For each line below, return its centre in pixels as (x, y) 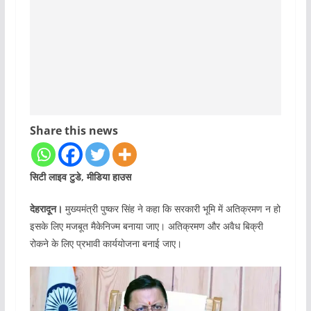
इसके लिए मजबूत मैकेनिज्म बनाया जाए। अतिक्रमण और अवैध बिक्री (146, 226)
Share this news (74, 131)
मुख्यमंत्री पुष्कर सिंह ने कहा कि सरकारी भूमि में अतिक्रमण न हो (171, 209)
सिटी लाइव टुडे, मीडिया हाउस (80, 177)
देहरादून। (46, 209)
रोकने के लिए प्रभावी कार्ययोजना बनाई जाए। (106, 244)
